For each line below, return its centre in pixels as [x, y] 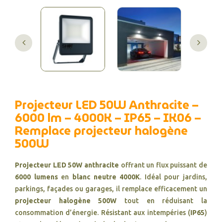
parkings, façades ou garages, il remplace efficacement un [111, 189]
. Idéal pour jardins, [173, 177]
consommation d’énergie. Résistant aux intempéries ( [103, 213]
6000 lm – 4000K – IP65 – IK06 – [108, 118]
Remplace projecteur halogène [101, 131]
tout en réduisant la [162, 201]
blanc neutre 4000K [106, 177]
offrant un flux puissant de [163, 165]
